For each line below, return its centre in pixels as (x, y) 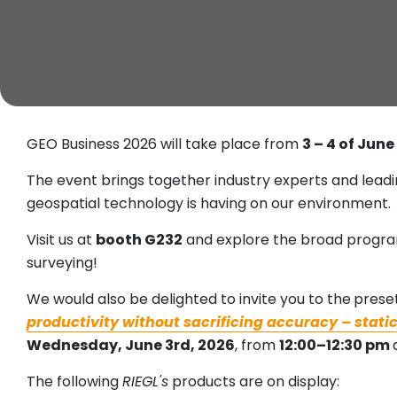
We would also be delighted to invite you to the (189, 300)
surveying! (62, 263)
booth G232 (139, 240)
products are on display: (254, 382)
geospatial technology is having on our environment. (209, 204)
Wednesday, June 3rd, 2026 (131, 346)
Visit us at (61, 240)
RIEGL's (145, 382)
